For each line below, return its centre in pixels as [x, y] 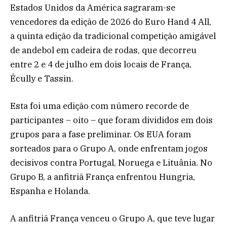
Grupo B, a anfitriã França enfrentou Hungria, [103, 177]
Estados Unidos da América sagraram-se [93, 8]
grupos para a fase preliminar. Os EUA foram [101, 135]
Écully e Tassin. [42, 79]
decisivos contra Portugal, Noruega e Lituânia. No [111, 163]
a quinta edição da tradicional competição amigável [113, 36]
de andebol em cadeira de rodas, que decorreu [103, 50]
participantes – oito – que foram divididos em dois [111, 120]
